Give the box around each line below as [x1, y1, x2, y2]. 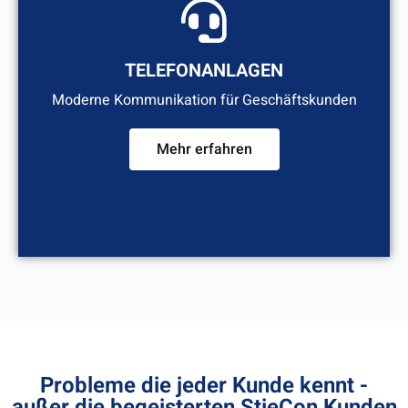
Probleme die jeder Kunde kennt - [40, 370, 368, 403]
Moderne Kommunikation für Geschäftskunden [51, 89, 357, 112]
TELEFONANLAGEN [125, 57, 283, 85]
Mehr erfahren [156, 138, 252, 161]
